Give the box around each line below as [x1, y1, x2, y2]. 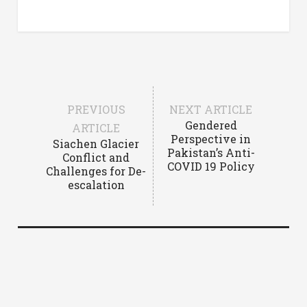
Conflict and [62, 149, 130, 164]
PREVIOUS [66, 101, 125, 116]
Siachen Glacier [53, 136, 140, 151]
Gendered [184, 117, 237, 132]
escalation [67, 177, 125, 192]
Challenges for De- [46, 163, 147, 178]
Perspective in [171, 131, 251, 146]
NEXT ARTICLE [169, 101, 253, 116]
